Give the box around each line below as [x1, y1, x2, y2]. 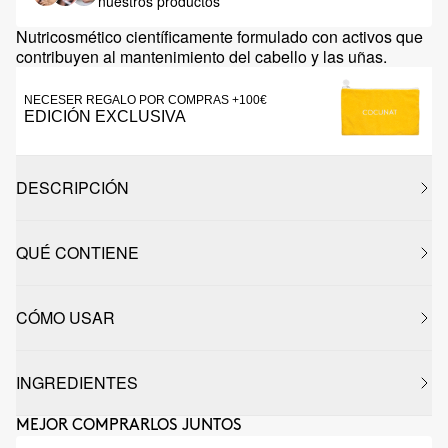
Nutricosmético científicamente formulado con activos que [16, 25, 423, 48]
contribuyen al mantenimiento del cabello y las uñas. [16, 45, 387, 68]
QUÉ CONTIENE [16, 241, 139, 264]
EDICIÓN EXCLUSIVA [24, 108, 186, 125]
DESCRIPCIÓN [16, 176, 129, 199]
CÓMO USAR [16, 306, 115, 329]
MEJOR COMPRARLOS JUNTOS [16, 418, 242, 433]
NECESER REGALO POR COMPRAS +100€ [24, 93, 267, 107]
